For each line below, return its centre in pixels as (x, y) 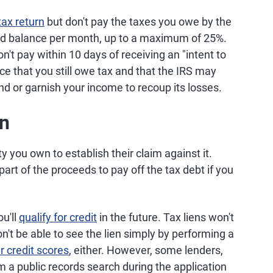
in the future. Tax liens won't (165, 217)
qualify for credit (58, 217)
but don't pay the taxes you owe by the (138, 22)
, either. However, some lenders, (146, 250)
